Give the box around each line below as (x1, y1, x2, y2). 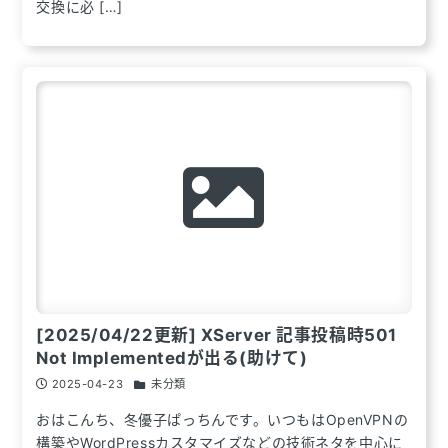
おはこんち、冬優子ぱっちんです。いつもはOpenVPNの (36, 411, 409, 429)
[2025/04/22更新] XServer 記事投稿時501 (36, 324, 397, 345)
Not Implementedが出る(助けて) (36, 347, 308, 368)
